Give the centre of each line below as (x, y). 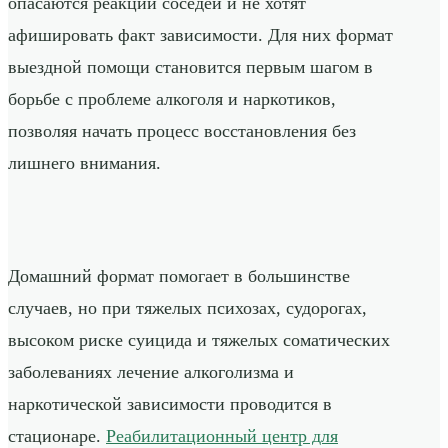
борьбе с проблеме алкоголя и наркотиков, (172, 99)
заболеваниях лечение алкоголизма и (151, 372)
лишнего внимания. (84, 163)
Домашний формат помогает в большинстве (179, 276)
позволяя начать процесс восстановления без (182, 131)
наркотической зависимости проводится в (170, 404)
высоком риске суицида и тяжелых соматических (199, 340)
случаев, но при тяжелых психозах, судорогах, (187, 308)
